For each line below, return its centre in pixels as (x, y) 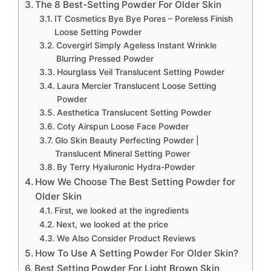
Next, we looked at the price (112, 225)
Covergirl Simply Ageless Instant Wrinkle (136, 46)
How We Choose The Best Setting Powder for (135, 182)
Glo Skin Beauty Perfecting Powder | (127, 141)
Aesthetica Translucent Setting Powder (134, 113)
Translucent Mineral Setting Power (122, 154)
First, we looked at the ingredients (121, 211)
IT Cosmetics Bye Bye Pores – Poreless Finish (143, 19)
